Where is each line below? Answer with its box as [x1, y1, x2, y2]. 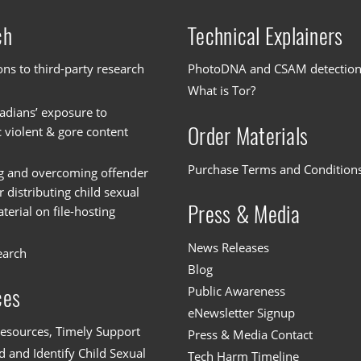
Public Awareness [188, 282, 286, 299]
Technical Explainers [188, 21, 343, 51]
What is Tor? [188, 82, 256, 99]
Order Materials [188, 121, 309, 151]
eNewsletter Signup [188, 304, 296, 321]
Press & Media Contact [188, 326, 313, 342]
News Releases [188, 239, 270, 255]
